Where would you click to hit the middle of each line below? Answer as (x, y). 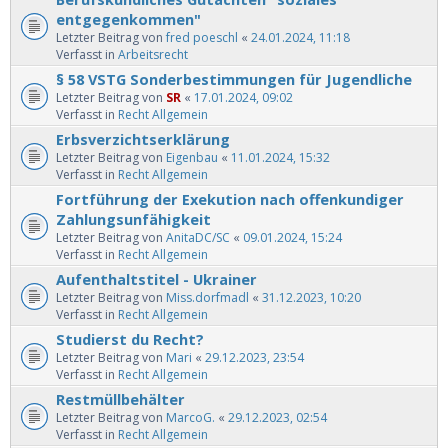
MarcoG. (190, 418)
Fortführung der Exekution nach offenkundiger (230, 199)
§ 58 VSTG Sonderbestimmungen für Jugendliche (234, 79)
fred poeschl (202, 38)
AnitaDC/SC (198, 238)
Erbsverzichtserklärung (143, 139)
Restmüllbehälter (120, 399)
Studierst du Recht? (130, 339)
